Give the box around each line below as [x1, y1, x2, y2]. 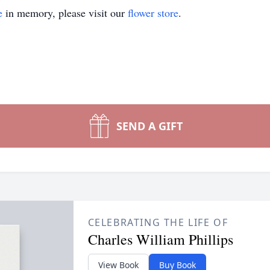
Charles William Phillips [87, 230, 233, 249]
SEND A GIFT [116, 119, 183, 133]
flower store [128, 5, 178, 20]
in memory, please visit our [2, 5, 128, 20]
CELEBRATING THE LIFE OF [87, 216, 228, 229]
